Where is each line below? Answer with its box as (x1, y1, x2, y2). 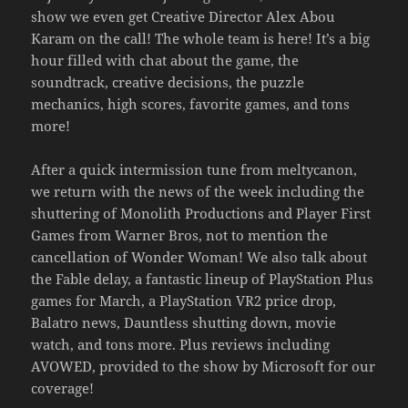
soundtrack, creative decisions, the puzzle (31, 72, 305, 91)
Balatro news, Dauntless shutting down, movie (31, 312, 337, 331)
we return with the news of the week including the (31, 181, 365, 200)
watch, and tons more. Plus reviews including (31, 334, 331, 353)
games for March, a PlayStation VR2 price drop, (31, 291, 337, 310)
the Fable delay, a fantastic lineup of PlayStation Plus (31, 269, 374, 288)
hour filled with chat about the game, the (31, 50, 300, 69)
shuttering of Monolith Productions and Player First (31, 203, 372, 222)
